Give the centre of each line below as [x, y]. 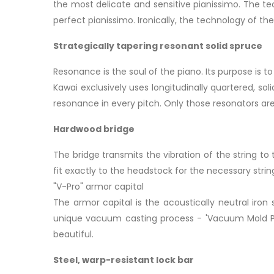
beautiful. [73, 234]
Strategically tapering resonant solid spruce [158, 46]
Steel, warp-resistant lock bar [124, 260]
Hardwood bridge [94, 129]
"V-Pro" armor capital [98, 187]
